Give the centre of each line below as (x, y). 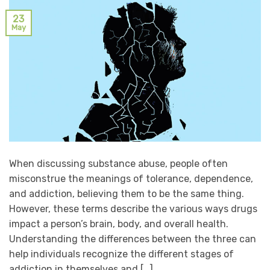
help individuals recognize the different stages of (121, 254)
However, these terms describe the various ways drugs (133, 209)
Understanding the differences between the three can (133, 239)
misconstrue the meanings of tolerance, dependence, (131, 178)
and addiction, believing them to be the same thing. (127, 193)
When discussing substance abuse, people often (118, 163)
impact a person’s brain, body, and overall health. (119, 224)
